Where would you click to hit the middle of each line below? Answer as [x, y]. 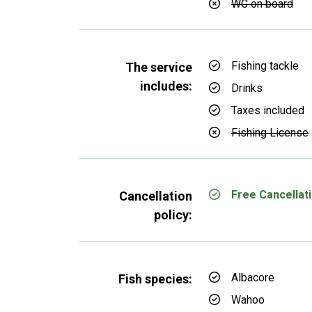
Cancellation [156, 196]
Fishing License [270, 133]
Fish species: [155, 279]
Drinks [247, 88]
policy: [173, 215]
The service [159, 67]
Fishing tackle [265, 66]
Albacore [253, 278]
